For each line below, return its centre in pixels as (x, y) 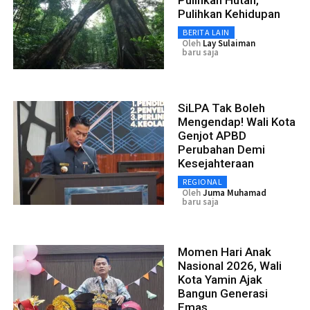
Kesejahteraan (216, 163)
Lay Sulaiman (229, 43)
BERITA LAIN (206, 32)
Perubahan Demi (221, 149)
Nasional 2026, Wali (230, 265)
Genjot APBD (212, 135)
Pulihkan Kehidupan (229, 13)
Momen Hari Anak (225, 252)
